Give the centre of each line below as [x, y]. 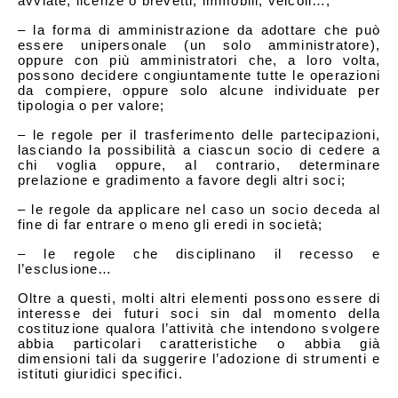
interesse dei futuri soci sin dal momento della [199, 313]
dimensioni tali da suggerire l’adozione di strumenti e [199, 358]
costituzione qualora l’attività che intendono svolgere [199, 328]
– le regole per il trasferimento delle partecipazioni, [199, 134]
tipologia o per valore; [92, 105]
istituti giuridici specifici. [100, 373]
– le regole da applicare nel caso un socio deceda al [199, 209]
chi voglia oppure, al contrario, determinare [199, 164]
